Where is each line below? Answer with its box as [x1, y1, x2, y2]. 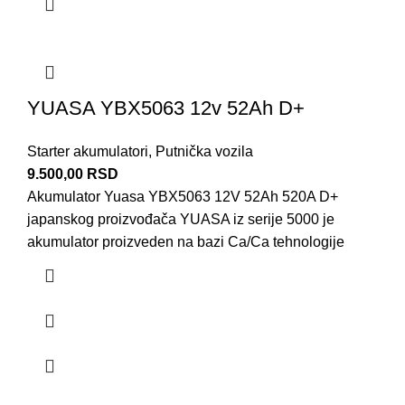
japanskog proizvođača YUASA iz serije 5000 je [27, 211, 334, 227]
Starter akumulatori [27, 143, 148, 159]
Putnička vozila [155, 143, 253, 159]
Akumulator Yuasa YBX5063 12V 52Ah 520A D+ [27, 188, 338, 204]
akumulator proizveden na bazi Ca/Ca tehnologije [27, 233, 344, 250]
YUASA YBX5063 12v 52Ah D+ [27, 96, 305, 119]
